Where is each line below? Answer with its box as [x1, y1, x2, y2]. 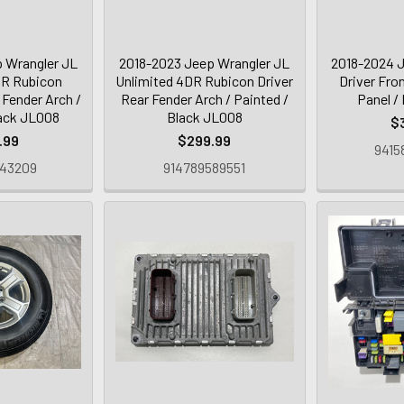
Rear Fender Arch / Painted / [120, 90, 289, 108]
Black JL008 [166, 108, 243, 126]
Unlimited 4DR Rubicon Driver [115, 72, 294, 90]
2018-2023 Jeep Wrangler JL [119, 54, 290, 72]
